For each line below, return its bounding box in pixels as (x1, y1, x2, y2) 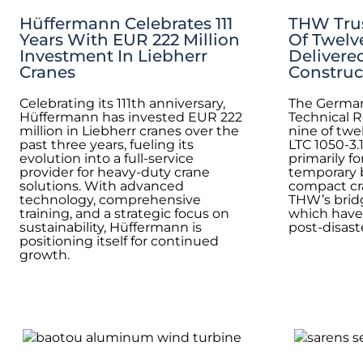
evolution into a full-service (19, 150, 194, 166)
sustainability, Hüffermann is (19, 219, 202, 235)
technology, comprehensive (19, 191, 201, 207)
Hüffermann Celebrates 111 (19, 13, 233, 33)
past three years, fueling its (19, 136, 194, 152)
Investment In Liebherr (19, 45, 207, 66)
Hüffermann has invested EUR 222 (19, 109, 242, 125)
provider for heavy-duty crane (19, 164, 210, 180)
